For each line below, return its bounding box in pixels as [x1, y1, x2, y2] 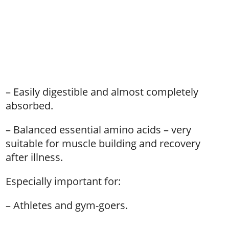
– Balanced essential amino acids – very [6, 123, 192, 136]
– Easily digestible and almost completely [6, 85, 199, 99]
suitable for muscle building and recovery [6, 136, 201, 150]
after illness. [6, 150, 63, 164]
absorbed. [6, 99, 54, 112]
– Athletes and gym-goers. [6, 198, 128, 212]
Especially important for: [6, 174, 121, 188]
